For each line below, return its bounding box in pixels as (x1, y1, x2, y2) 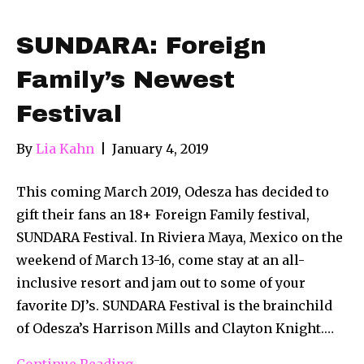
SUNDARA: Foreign (16, 32, 266, 58)
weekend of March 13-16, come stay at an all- (16, 251, 305, 268)
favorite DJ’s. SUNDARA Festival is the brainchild (16, 297, 332, 314)
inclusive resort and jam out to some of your (16, 274, 305, 291)
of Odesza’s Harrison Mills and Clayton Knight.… (16, 319, 334, 336)
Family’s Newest (16, 66, 235, 93)
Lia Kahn (36, 140, 94, 157)
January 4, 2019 (112, 140, 209, 157)
